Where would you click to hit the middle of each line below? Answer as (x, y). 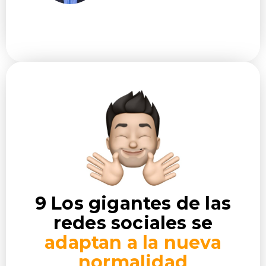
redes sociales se (133, 223)
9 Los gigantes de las (133, 203)
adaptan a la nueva (133, 242)
